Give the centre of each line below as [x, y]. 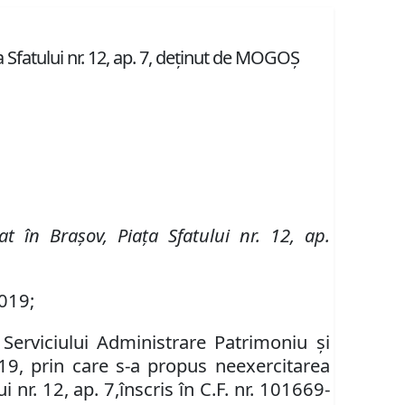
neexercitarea [272, 366]
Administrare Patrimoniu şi [213, 342]
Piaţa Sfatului [178, 235]
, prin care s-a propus [117, 366]
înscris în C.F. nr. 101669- [225, 389]
